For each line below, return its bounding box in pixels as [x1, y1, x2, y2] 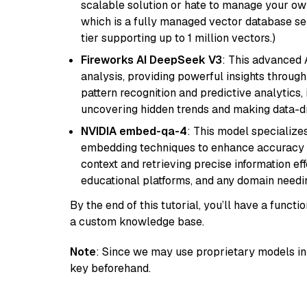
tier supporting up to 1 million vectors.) [81, 31, 275, 45]
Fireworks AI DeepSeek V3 [81, 53, 222, 67]
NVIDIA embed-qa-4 [81, 124, 187, 138]
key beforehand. [70, 261, 151, 275]
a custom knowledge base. [70, 214, 204, 229]
